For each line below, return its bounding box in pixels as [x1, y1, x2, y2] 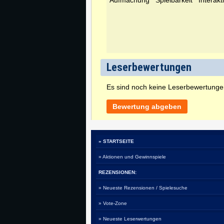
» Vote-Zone [98, 200, 127, 206]
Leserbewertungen [106, 60, 191, 73]
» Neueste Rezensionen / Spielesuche [98, 184, 187, 190]
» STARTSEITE [98, 138, 134, 144]
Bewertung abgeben [112, 102, 181, 110]
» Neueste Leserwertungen [98, 215, 161, 221]
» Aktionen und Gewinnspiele [98, 153, 166, 159]
